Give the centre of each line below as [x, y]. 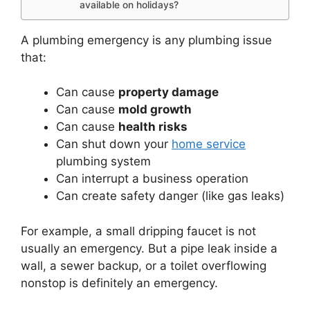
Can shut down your [114, 144]
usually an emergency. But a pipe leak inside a [149, 248]
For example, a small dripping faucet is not [138, 231]
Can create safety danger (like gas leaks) [170, 196]
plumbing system [103, 162]
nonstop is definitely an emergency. [119, 283]
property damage [168, 92]
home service [209, 144]
